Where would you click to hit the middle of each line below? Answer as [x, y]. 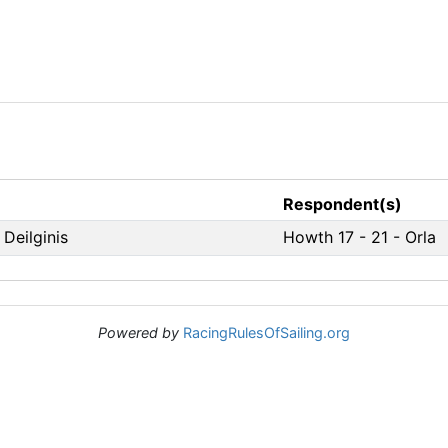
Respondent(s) [342, 204]
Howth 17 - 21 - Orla [359, 237]
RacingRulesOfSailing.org [266, 332]
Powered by [138, 332]
